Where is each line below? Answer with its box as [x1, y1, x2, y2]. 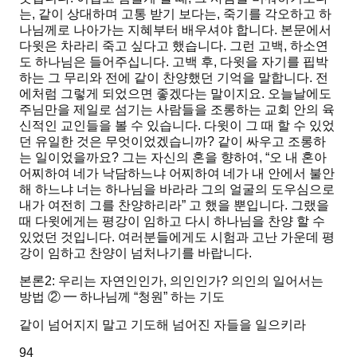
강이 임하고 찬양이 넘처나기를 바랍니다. [19, 246, 252, 261]
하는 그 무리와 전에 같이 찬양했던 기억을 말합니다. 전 [19, 71, 328, 85]
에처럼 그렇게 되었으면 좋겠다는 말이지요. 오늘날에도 [19, 87, 331, 101]
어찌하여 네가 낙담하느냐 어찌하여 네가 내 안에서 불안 [19, 167, 335, 181]
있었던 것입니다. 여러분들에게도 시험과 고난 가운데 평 [19, 230, 335, 245]
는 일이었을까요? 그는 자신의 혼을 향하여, [19, 151, 265, 165]
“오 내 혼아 [265, 151, 327, 165]
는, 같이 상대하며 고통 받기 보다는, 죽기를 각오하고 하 [19, 7, 331, 22]
